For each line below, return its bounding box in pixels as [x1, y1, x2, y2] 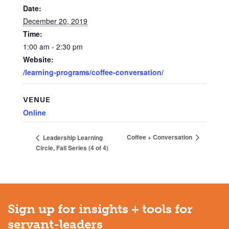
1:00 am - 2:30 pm [23, 41, 83, 52]
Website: [23, 54, 54, 65]
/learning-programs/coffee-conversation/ [23, 67, 164, 78]
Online [23, 107, 46, 118]
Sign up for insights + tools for [8, 201, 193, 217]
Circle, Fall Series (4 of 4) [36, 143, 108, 152]
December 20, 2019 [23, 16, 87, 27]
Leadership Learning [41, 132, 103, 142]
